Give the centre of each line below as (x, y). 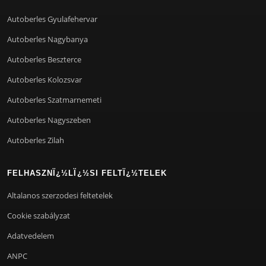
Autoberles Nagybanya (47, 39)
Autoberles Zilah (36, 140)
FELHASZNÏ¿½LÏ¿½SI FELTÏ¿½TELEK (87, 173)
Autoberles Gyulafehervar (52, 19)
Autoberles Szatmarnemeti (54, 99)
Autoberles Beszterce (44, 59)
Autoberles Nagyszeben (49, 120)
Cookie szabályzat (39, 215)
